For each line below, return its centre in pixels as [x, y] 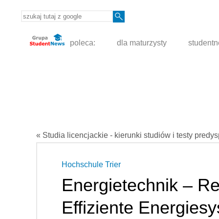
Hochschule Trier [91, 165]
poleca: [82, 43]
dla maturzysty [142, 43]
